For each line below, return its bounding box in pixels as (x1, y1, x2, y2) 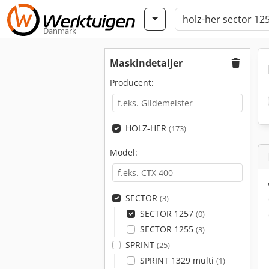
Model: (110, 147, 138, 158)
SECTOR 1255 (139, 223, 196, 235)
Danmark (43, 25, 76, 36)
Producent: (110, 77, 154, 88)
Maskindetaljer (110, 56, 183, 70)
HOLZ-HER (125, 122, 169, 134)
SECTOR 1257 (139, 208, 196, 219)
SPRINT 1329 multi (139, 255, 216, 266)
